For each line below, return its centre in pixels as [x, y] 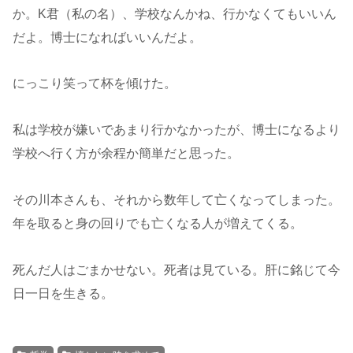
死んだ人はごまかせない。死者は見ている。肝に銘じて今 [176, 269]
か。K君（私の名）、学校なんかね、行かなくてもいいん [175, 13]
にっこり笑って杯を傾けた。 [95, 84]
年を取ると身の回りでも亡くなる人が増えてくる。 [158, 223]
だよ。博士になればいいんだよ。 [107, 37]
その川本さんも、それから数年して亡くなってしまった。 [176, 199]
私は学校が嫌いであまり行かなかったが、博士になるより [176, 130]
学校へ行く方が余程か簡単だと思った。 [126, 154]
